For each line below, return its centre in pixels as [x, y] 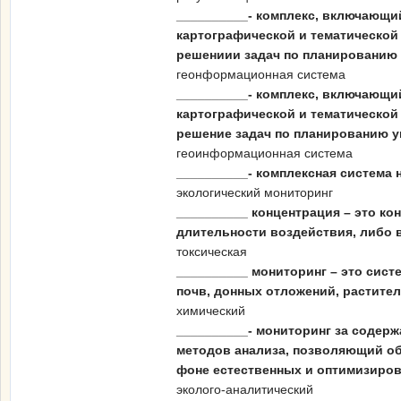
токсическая [212, 252]
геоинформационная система [264, 153]
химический [211, 311]
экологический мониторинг [255, 192]
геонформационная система [261, 74]
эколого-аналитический [245, 389]
